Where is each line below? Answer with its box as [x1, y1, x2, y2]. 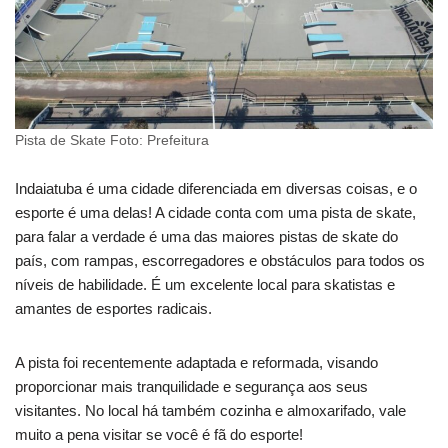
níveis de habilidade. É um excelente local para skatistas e [15, 275, 395, 293]
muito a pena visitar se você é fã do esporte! [15, 425, 303, 443]
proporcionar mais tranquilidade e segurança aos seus [15, 377, 368, 395]
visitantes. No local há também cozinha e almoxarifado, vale [15, 401, 406, 419]
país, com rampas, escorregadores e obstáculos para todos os [15, 251, 425, 269]
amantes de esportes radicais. [15, 299, 212, 317]
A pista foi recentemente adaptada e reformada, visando [15, 353, 378, 371]
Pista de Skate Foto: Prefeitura [15, 132, 209, 148]
